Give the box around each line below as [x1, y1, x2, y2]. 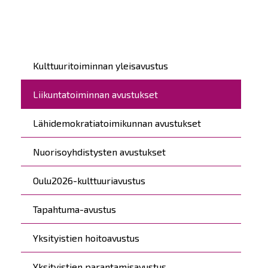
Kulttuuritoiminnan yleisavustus [33, 59, 168, 71]
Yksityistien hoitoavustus [33, 232, 139, 243]
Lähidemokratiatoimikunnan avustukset [33, 117, 201, 129]
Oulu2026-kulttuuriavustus [33, 174, 145, 186]
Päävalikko [21, 50, 90, 68]
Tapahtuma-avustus [33, 203, 116, 215]
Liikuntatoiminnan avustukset [33, 88, 158, 100]
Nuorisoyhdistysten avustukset [33, 145, 166, 157]
